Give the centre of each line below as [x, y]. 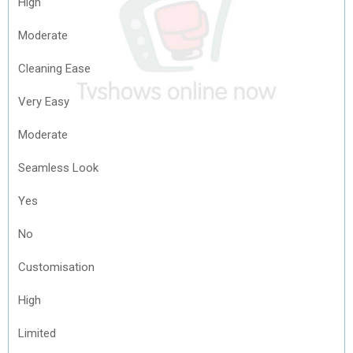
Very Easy [44, 101]
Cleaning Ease [54, 68]
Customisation [56, 267]
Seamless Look [58, 167]
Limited [37, 333]
